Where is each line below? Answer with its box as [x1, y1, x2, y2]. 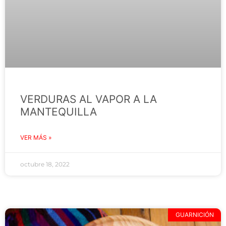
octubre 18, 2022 [20, 160, 70, 168]
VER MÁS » [20, 134, 51, 141]
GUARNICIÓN [175, 211, 214, 219]
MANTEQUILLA [20, 105, 97, 118]
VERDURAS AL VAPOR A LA [20, 93, 157, 105]
